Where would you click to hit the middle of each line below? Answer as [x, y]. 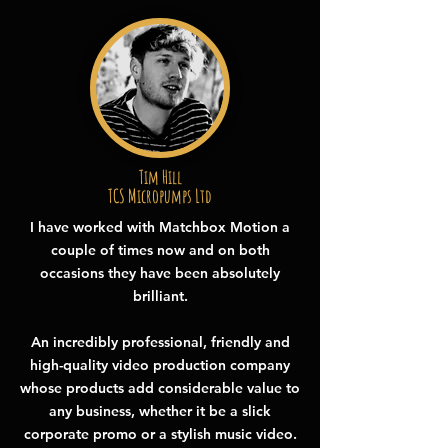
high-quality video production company [160, 365]
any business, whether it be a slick [160, 411]
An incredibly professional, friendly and [160, 342]
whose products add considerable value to [160, 388]
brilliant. [160, 296]
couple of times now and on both [160, 250]
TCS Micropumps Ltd [160, 196]
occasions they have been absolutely [160, 273]
